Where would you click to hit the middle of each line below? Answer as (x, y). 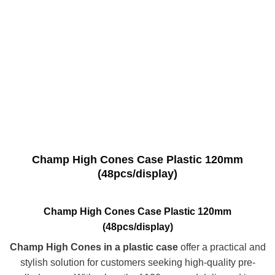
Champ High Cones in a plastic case (94, 247)
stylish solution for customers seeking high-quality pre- (137, 263)
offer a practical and (222, 247)
